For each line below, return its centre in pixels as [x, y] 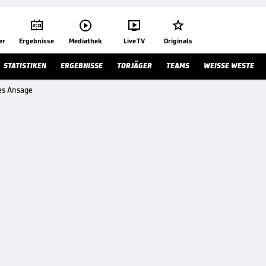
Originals [178, 41]
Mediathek [85, 41]
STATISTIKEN [25, 66]
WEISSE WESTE [229, 66]
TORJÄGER [134, 66]
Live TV [134, 41]
